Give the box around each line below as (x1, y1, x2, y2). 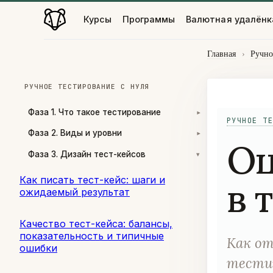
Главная (207, 49, 236, 58)
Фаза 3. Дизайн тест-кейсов (28, 149, 146, 159)
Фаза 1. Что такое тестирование (28, 107, 161, 118)
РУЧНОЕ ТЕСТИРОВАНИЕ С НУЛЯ (24, 82, 150, 91)
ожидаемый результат (19, 185, 130, 198)
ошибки (19, 241, 57, 254)
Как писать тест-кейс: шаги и (19, 173, 165, 186)
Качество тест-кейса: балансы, (19, 217, 172, 230)
